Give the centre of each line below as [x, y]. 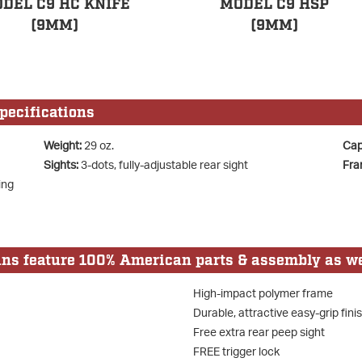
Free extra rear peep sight [259, 332]
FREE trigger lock [236, 351]
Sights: [61, 165]
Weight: [63, 145]
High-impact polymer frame [263, 293]
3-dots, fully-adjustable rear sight [163, 165]
